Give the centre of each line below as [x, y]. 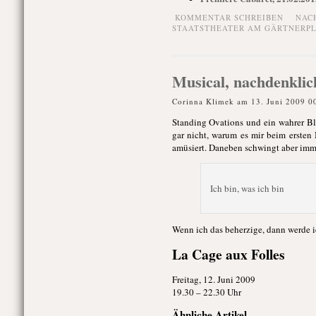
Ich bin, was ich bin [247, 188]
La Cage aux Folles [228, 254]
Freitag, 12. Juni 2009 [213, 279]
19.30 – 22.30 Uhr [206, 292]
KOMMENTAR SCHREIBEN [229, 17]
